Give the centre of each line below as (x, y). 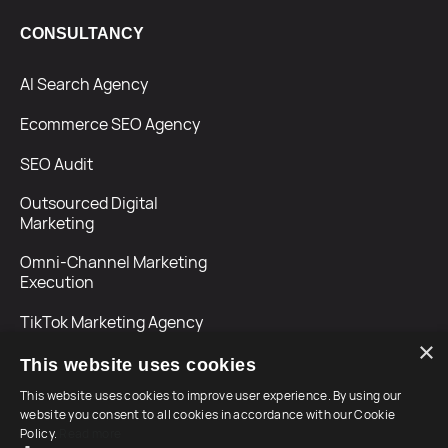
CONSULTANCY (82, 34)
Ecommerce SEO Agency (110, 124)
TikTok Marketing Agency (111, 322)
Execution (57, 282)
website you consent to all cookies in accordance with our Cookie (208, 414)
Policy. (40, 433)
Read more (90, 433)
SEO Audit (56, 164)
